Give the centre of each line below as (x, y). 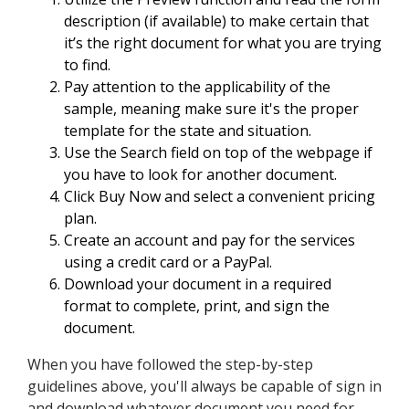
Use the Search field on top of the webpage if (218, 153)
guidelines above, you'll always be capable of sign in (204, 387)
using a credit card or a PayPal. (168, 262)
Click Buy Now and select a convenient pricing (220, 197)
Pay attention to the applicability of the (197, 87)
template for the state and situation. (188, 131)
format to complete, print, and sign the (197, 306)
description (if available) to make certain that (216, 21)
